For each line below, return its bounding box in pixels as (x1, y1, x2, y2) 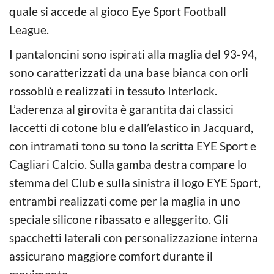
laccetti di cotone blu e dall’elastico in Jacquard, (9, 120, 253, 135)
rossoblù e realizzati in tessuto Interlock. (9, 83, 217, 98)
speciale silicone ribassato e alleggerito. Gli (9, 212, 228, 226)
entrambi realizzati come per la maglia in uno (9, 193, 240, 208)
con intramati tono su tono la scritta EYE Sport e (9, 138, 256, 153)
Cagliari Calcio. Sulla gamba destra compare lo (9, 157, 247, 171)
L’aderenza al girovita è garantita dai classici (9, 102, 234, 116)
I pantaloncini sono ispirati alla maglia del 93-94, (9, 46, 257, 61)
